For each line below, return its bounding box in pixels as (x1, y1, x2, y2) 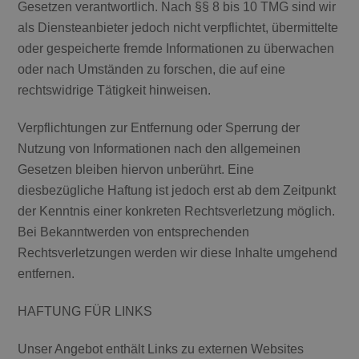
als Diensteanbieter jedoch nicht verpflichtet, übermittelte (18, 21, 339, 35)
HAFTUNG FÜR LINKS (18, 304, 153, 318)
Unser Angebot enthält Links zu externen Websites (18, 341, 305, 356)
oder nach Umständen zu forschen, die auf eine (18, 63, 286, 77)
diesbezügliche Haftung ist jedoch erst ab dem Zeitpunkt (18, 184, 337, 198)
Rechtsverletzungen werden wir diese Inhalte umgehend (18, 246, 338, 260)
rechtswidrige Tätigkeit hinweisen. (18, 83, 212, 98)
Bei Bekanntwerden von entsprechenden (18, 225, 250, 240)
